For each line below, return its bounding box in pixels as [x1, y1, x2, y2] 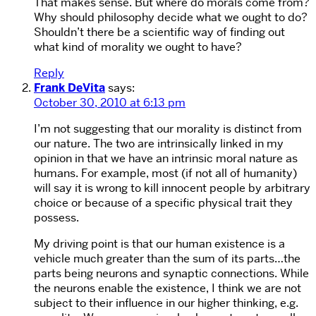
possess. [34, 210, 79, 226]
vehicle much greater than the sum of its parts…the [34, 251, 300, 267]
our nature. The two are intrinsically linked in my [34, 136, 284, 152]
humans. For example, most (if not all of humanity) [34, 166, 297, 181]
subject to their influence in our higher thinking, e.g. [34, 296, 298, 311]
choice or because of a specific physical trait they [34, 195, 293, 211]
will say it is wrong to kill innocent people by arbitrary [34, 181, 310, 196]
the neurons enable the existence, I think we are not [34, 281, 301, 296]
